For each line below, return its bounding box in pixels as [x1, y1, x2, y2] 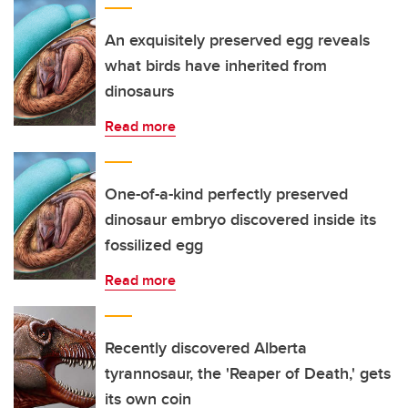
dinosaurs [105, 79, 174, 103]
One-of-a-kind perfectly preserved [105, 182, 348, 206]
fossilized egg [105, 233, 203, 257]
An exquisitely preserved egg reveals [105, 28, 370, 52]
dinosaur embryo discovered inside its [105, 208, 376, 231]
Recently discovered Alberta [105, 336, 307, 360]
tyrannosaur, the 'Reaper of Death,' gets [105, 362, 391, 385]
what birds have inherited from [105, 54, 327, 77]
